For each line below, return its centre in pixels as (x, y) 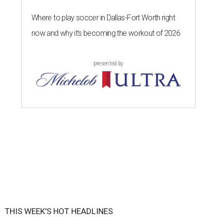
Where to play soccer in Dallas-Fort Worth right (103, 17)
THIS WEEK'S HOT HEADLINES (59, 211)
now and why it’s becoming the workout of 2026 (106, 33)
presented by (108, 63)
